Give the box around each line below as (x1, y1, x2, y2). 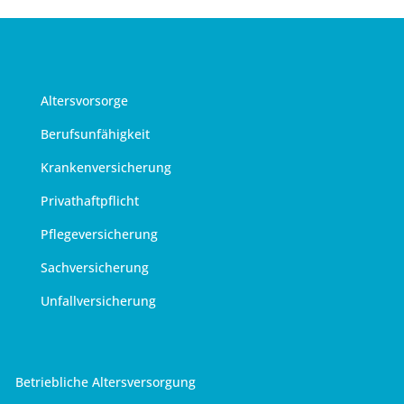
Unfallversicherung (40, 291, 156, 309)
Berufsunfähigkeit (40, 124, 150, 142)
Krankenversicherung (40, 158, 171, 176)
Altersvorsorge (40, 91, 128, 109)
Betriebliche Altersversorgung (14, 372, 196, 390)
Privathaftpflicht (40, 191, 139, 209)
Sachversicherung (40, 258, 149, 276)
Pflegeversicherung (40, 225, 158, 243)
